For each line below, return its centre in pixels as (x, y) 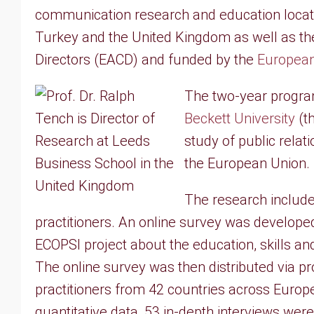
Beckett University (240, 118)
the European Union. (247, 163)
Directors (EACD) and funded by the (146, 60)
